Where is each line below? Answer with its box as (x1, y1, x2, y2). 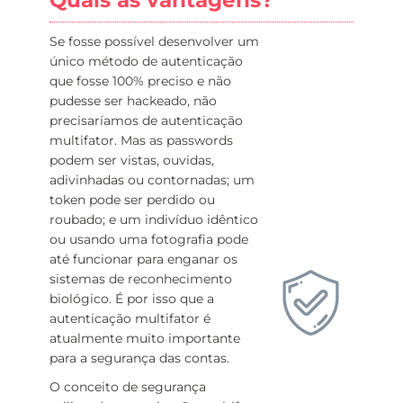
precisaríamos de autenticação (49, 112, 243, 129)
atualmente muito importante (49, 330, 240, 346)
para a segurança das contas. (49, 350, 229, 366)
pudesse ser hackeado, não (49, 93, 217, 109)
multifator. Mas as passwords (49, 132, 233, 148)
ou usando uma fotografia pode (49, 231, 248, 247)
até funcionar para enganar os (49, 251, 237, 267)
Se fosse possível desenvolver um (49, 33, 259, 49)
